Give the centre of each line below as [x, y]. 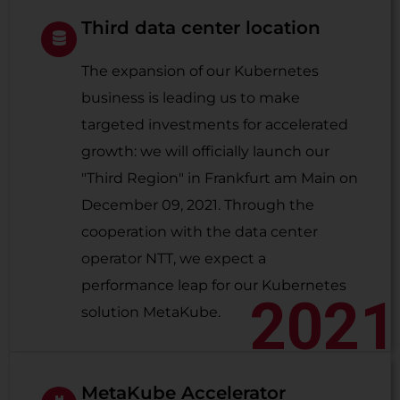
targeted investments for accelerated [215, 125]
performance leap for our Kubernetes [214, 285]
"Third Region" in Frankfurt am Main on [220, 178]
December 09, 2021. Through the [198, 205]
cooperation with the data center [200, 232]
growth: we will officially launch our [205, 151]
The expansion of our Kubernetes [200, 71]
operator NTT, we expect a [174, 258]
